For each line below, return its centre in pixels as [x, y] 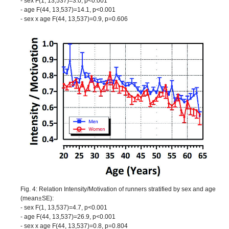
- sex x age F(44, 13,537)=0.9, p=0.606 [74, 19]
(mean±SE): [37, 198]
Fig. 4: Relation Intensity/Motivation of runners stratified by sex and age [118, 189]
